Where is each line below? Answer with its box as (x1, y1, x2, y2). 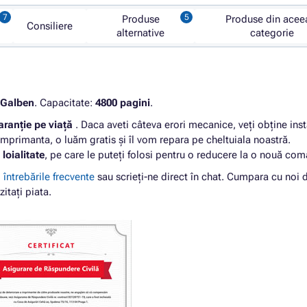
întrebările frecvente (3, 171, 95, 183)
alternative (116, 27, 165, 39)
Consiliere (27, 20, 73, 32)
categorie (249, 27, 294, 39)
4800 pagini (95, 97, 150, 109)
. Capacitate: (34, 97, 95, 109)
